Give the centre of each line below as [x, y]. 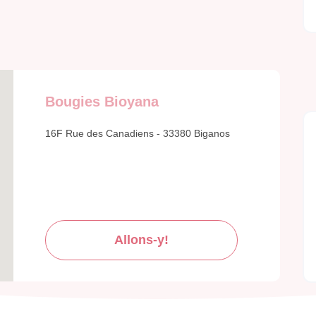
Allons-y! [141, 240]
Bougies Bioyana [102, 102]
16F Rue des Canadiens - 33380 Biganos [138, 134]
